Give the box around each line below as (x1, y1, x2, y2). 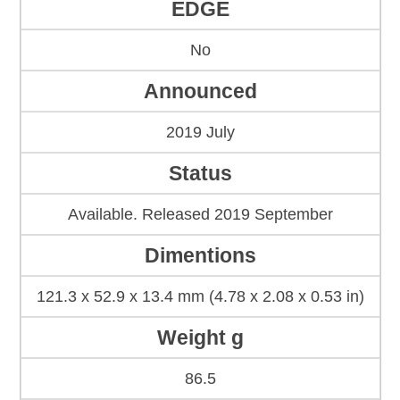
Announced (144, 79, 257, 104)
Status (169, 162, 232, 186)
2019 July (166, 123, 235, 142)
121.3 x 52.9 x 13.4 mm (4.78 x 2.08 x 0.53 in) (37, 287, 364, 306)
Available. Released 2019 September (68, 205, 333, 224)
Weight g (157, 326, 244, 350)
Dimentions (145, 244, 256, 268)
